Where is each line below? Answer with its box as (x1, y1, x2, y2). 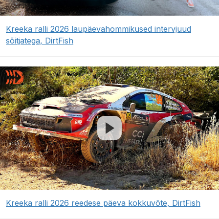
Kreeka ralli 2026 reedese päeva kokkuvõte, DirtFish (6, 198, 200, 208)
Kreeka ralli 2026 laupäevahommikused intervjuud (6, 24, 191, 34)
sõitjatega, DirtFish (6, 36, 73, 46)
